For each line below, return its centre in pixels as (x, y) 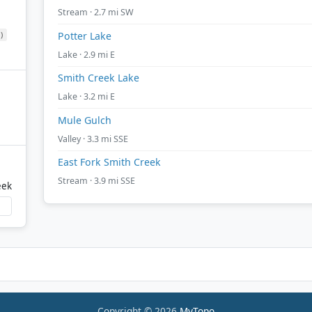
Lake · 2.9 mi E (86, 54)
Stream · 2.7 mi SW (96, 13)
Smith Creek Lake (99, 78)
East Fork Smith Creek (109, 162)
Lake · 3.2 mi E (86, 97)
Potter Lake (85, 36)
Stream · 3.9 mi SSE (96, 181)
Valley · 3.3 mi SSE (93, 139)
